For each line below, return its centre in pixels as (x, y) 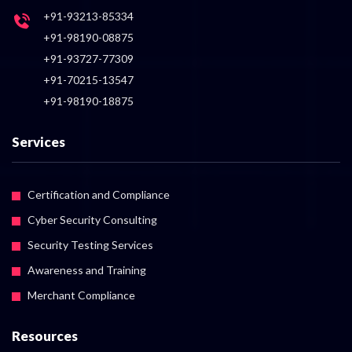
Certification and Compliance (99, 194)
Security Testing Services (90, 244)
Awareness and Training (87, 269)
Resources (45, 335)
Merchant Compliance (81, 295)
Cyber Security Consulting (92, 219)
